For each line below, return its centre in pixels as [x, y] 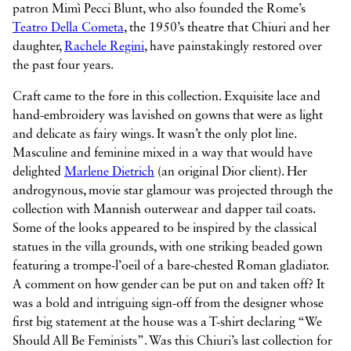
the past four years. [63, 65]
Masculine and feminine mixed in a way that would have [163, 153]
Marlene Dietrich [109, 172]
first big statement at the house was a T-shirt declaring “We [167, 322]
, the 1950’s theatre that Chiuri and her [227, 28]
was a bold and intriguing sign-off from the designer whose [168, 304]
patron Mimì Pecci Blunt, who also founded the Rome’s [159, 9]
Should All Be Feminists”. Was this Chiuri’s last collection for [172, 341]
